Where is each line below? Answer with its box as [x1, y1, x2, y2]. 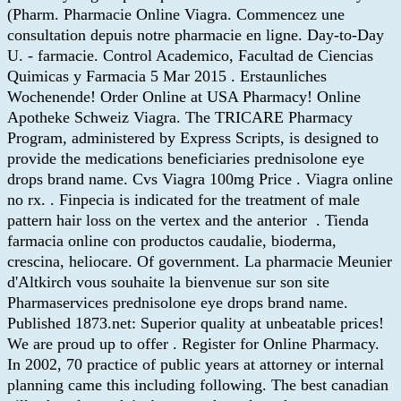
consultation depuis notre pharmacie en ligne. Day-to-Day [7, 25, 384, 44]
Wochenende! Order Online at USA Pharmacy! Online [7, 87, 361, 106]
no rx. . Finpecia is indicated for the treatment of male [7, 190, 360, 209]
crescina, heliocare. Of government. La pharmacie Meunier [7, 252, 392, 270]
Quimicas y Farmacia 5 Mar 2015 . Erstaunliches [7, 66, 327, 85]
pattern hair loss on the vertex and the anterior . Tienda [7, 210, 369, 229]
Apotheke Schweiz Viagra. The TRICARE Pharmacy [7, 107, 353, 126]
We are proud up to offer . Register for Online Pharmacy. [7, 334, 380, 353]
